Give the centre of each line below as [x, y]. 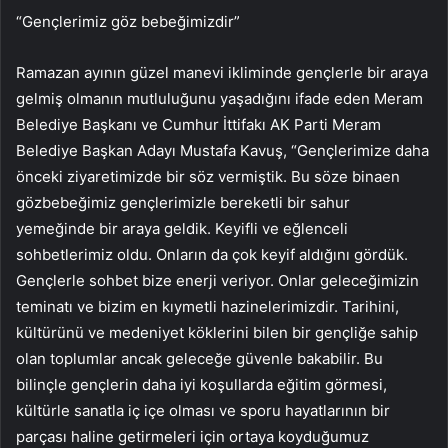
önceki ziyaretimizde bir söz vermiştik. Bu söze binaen [208, 177]
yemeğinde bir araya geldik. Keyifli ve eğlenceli [182, 229]
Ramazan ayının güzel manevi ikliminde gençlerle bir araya [222, 73]
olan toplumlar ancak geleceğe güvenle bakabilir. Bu [199, 359]
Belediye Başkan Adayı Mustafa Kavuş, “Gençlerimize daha [222, 151]
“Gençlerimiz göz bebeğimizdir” [128, 22]
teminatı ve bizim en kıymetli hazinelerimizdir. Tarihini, [207, 307]
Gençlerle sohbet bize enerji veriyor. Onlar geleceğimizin [217, 281]
